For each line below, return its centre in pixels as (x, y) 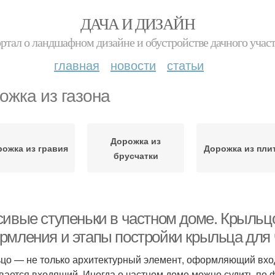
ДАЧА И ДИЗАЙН (137, 23)
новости (133, 65)
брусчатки (136, 155)
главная (77, 65)
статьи (185, 65)
